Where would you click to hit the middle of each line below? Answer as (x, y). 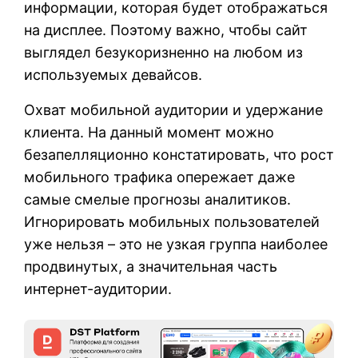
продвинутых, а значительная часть (151, 267)
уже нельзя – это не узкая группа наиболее (176, 245)
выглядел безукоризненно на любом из (163, 53)
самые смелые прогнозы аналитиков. (157, 200)
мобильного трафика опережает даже (159, 177)
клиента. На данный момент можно (149, 133)
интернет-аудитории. (98, 289)
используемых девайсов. (113, 75)
